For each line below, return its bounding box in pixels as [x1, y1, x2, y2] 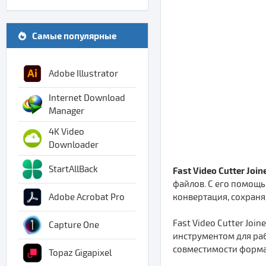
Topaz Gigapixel [49, 248, 112, 258]
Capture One [49, 220, 99, 230]
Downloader [49, 140, 99, 150]
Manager [49, 106, 84, 116]
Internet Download [49, 93, 125, 103]
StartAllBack [49, 164, 98, 175]
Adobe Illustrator [49, 68, 118, 79]
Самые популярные [32, 30, 116, 41]
